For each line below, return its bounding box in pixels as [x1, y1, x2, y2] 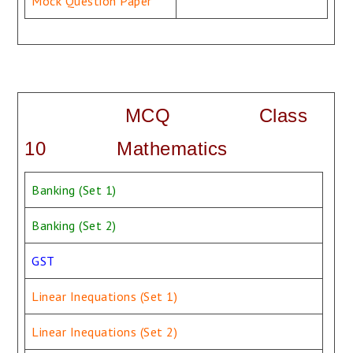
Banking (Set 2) [32, 217, 117, 233]
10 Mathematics [24, 138, 228, 159]
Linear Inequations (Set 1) [32, 288, 178, 304]
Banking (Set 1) [32, 182, 117, 198]
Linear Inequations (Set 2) [32, 324, 178, 340]
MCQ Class [24, 105, 308, 126]
